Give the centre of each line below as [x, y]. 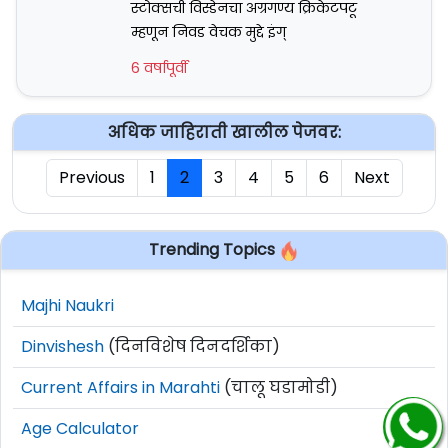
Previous [91, 178]
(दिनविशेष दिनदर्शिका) [192, 346]
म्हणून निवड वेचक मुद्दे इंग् [208, 32]
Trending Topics [214, 250]
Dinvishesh [62, 346]
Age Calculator [80, 428]
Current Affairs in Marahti [120, 387]
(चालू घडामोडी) [279, 387]
